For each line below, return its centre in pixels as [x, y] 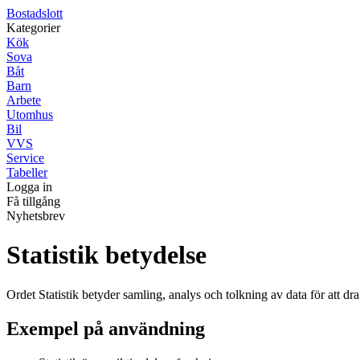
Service [25, 158]
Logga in [29, 187]
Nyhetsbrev [36, 216]
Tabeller [27, 172]
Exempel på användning [106, 328]
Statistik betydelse [106, 255]
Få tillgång [33, 201]
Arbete [24, 100]
